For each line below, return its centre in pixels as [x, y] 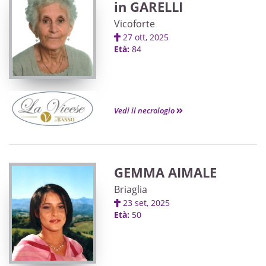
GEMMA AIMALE [165, 172]
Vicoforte [134, 24]
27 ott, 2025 [150, 37]
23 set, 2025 [150, 203]
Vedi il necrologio [145, 110]
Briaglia [131, 189]
